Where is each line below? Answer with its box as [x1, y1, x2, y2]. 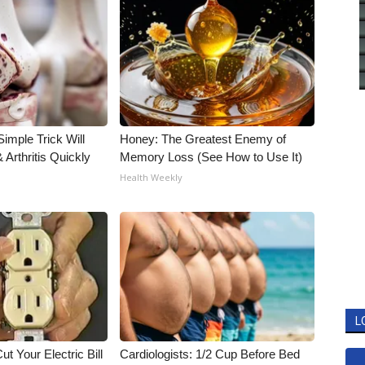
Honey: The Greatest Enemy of [120, 132, 287, 146]
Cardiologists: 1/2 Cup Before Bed [120, 347, 301, 361]
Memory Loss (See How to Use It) [120, 150, 303, 164]
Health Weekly [120, 171, 183, 183]
